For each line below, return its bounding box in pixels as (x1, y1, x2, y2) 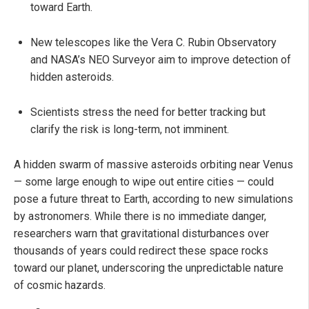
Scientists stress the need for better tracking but (30, 105, 266, 119)
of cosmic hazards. (14, 278, 106, 292)
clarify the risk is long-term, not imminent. (30, 122, 229, 136)
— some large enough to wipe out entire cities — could (14, 175, 274, 188)
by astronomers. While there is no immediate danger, (14, 209, 266, 223)
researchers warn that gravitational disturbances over (14, 226, 269, 240)
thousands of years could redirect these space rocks (14, 243, 268, 257)
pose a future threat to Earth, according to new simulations (14, 192, 293, 206)
